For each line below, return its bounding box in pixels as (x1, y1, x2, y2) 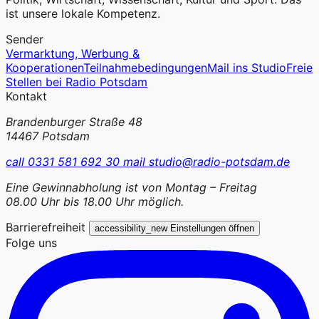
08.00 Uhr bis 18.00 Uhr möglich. (6, 194, 184, 209)
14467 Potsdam (6, 129, 90, 144)
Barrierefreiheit (6, 220, 85, 235)
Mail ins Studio (207, 61, 286, 75)
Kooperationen (6, 61, 83, 75)
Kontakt (6, 89, 47, 104)
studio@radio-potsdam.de (145, 155, 290, 169)
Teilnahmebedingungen (83, 61, 207, 75)
